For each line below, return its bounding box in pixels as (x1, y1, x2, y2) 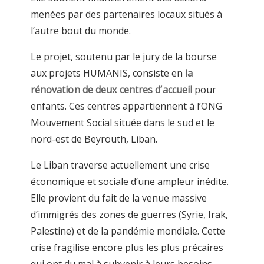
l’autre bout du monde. (30, 24, 131, 38)
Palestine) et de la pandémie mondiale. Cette (30, 225, 225, 238)
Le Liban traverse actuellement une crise (30, 159, 210, 172)
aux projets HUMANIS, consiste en (30, 67, 185, 80)
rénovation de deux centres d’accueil (30, 83, 193, 97)
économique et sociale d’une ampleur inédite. (30, 175, 229, 189)
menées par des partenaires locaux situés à (30, 8, 222, 21)
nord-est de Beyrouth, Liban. (30, 133, 157, 146)
